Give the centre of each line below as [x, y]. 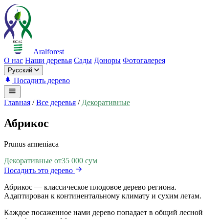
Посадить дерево [41, 80]
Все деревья [56, 102]
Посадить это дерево [39, 170]
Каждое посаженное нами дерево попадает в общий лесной [103, 212]
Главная [17, 102]
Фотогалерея [144, 60]
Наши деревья [48, 60]
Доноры [107, 60]
